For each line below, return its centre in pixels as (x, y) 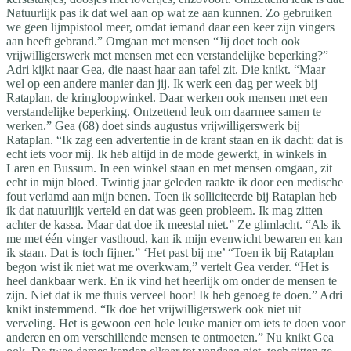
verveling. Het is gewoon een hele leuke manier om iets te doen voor (175, 323)
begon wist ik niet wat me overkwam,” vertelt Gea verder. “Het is (168, 266)
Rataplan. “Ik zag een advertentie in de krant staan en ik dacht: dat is (175, 139)
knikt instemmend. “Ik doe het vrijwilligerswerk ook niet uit (154, 309)
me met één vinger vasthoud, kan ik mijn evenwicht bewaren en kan (174, 238)
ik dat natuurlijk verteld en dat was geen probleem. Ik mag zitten (165, 210)
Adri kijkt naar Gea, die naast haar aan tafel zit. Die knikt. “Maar (166, 69)
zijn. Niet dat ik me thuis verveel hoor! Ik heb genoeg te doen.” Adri (174, 295)
